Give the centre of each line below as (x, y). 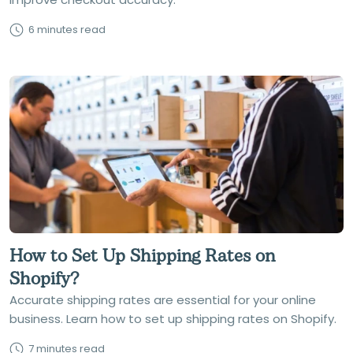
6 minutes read (67, 30)
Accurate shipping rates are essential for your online (163, 300)
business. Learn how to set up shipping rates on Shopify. (173, 319)
